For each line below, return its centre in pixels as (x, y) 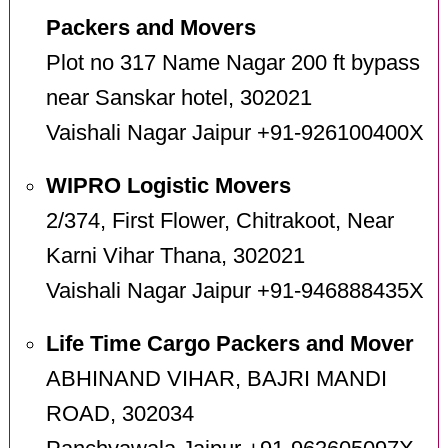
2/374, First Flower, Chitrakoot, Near (219, 221)
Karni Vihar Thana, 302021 (175, 256)
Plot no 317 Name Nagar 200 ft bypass (232, 63)
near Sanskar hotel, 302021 (178, 98)
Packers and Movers (150, 28)
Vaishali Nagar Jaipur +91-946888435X (234, 291)
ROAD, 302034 (119, 414)
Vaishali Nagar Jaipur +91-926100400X (234, 133)
